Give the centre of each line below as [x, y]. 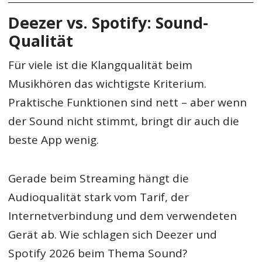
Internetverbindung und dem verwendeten [123, 216]
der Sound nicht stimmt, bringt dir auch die [124, 121]
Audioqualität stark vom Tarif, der [99, 197]
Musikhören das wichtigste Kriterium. [108, 84]
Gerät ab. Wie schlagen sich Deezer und [113, 235]
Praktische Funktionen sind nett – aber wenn [128, 103]
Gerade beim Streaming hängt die [99, 179]
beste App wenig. [54, 140]
